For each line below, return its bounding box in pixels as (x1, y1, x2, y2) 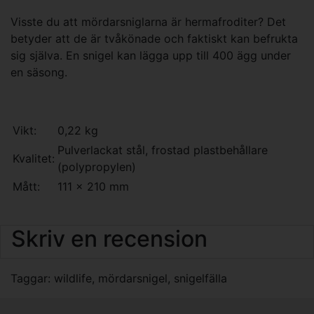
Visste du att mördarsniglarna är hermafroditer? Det (11, 14, 286, 29)
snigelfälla (174, 271, 227, 285)
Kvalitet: (13, 151, 55, 165)
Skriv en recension (11, 224, 207, 252)
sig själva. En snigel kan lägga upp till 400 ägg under (11, 48, 291, 62)
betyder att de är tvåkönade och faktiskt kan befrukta (11, 31, 298, 46)
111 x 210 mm (57, 179, 129, 193)
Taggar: (11, 271, 54, 285)
